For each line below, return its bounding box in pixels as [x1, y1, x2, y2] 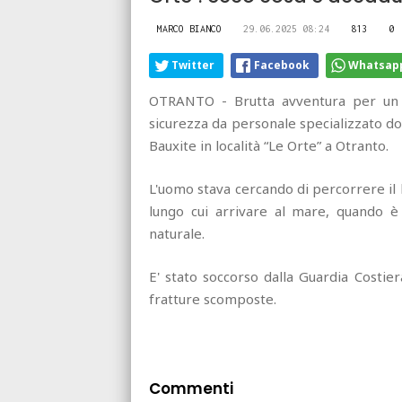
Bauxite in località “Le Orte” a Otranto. [149, 135, 389, 154]
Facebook [254, 57, 310, 73]
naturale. [149, 223, 205, 242]
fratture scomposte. [149, 289, 276, 308]
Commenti [149, 377, 233, 399]
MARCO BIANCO [157, 22, 222, 34]
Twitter [171, 57, 214, 73]
